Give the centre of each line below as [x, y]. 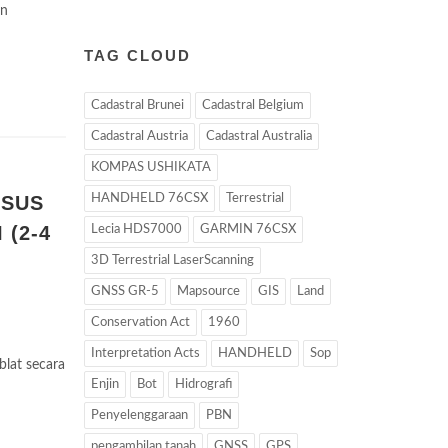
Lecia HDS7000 [136, 229]
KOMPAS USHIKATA [150, 167]
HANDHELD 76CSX [149, 198]
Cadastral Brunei [137, 105]
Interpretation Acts [145, 353]
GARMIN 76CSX [247, 229]
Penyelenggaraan [139, 415]
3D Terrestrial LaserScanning [172, 260]
